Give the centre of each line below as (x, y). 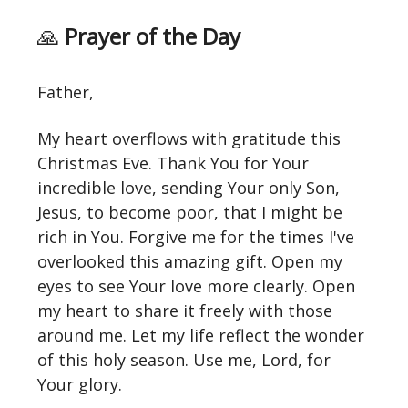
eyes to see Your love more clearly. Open (196, 286)
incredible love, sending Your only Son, (189, 187)
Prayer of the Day (150, 36)
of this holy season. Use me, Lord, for (184, 359)
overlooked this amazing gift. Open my (190, 261)
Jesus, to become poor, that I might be (190, 212)
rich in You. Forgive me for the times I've (196, 236)
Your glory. (80, 384)
